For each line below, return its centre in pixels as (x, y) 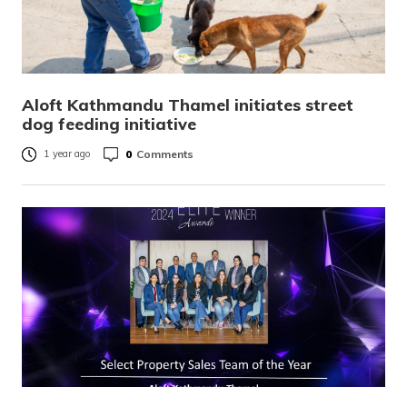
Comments (165, 154)
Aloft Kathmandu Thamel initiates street (188, 105)
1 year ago (67, 154)
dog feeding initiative (111, 124)
